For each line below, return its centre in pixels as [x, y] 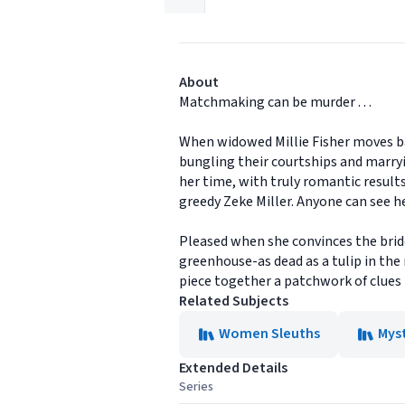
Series [196, 386]
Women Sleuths [269, 333]
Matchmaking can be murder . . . [275, 102]
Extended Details [233, 367]
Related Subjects [234, 301]
